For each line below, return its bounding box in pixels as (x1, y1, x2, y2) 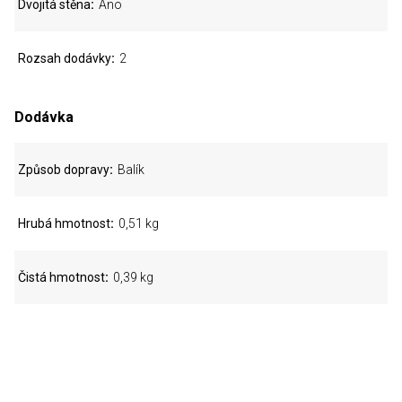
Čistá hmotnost (18, 270, 105, 284)
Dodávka (14, 109, 74, 126)
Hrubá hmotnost (18, 216, 110, 231)
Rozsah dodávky (18, 51, 111, 66)
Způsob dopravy (18, 162, 109, 177)
